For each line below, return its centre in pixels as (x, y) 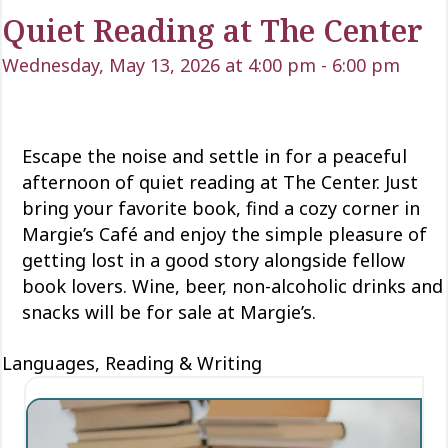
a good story (204, 259)
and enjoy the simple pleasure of (282, 233)
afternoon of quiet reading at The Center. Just (220, 181)
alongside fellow (332, 259)
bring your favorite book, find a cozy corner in (221, 207)
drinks (379, 285)
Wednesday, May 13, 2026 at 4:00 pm (159, 64)
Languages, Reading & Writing (132, 362)
